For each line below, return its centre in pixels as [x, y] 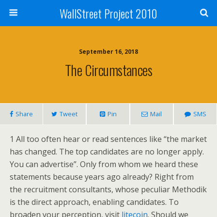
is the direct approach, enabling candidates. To [94, 202]
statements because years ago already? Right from [102, 177]
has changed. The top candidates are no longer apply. [107, 152]
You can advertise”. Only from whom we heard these [104, 164]
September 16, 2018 [108, 52]
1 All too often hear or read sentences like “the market [108, 139]
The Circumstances [108, 70]
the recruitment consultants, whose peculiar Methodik [108, 189]
